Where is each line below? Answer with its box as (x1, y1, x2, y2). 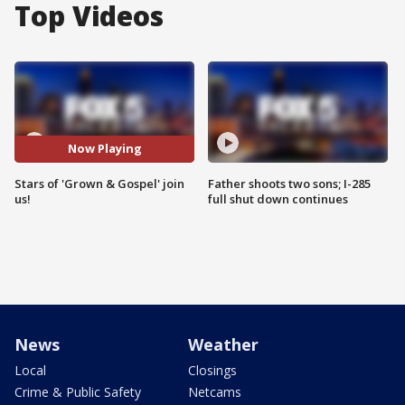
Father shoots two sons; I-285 (208, 174, 371, 192)
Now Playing (67, 140, 142, 157)
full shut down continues (208, 190, 348, 207)
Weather (188, 333, 259, 355)
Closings (188, 361, 237, 379)
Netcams (188, 382, 241, 400)
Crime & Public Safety (14, 382, 141, 400)
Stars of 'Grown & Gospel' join (14, 174, 184, 192)
